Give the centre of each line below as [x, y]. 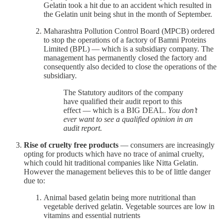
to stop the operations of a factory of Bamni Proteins [125, 40]
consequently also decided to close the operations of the [130, 67]
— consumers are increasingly [166, 145]
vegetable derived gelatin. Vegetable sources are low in [129, 207]
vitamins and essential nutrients [92, 216]
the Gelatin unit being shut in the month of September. [128, 14]
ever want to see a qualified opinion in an [128, 119]
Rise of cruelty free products [71, 145]
